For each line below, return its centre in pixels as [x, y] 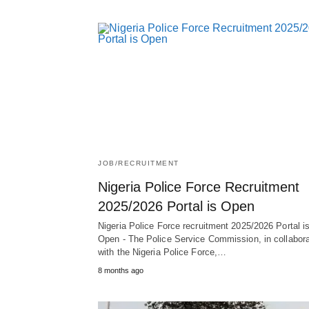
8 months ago [121, 271]
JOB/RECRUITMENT [139, 163]
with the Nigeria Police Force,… [162, 252]
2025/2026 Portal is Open [176, 207]
